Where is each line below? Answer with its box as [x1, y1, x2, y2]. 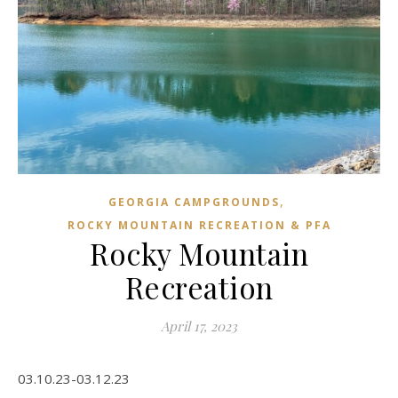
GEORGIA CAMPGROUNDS [107, 195, 280, 210]
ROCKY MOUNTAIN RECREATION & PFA [67, 218, 331, 233]
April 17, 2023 [161, 317, 237, 335]
